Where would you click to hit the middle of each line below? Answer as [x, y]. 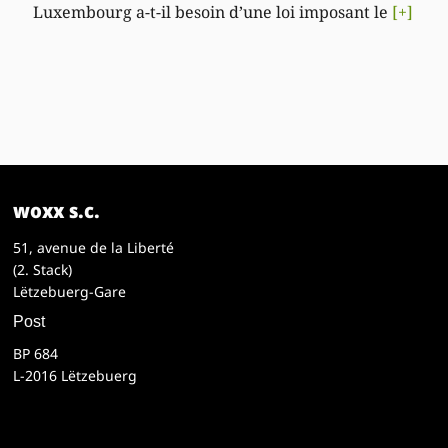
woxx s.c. [57, 210]
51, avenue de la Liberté [94, 247]
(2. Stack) [43, 269]
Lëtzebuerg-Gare [70, 291]
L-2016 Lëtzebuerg [75, 375]
